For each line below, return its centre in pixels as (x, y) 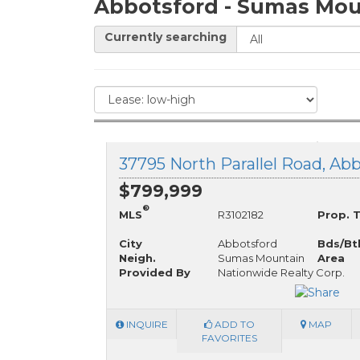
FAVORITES (229, 338)
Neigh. (137, 258)
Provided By (155, 272)
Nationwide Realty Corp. (282, 272)
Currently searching (166, 37)
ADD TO (233, 325)
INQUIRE (145, 325)
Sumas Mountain (262, 258)
